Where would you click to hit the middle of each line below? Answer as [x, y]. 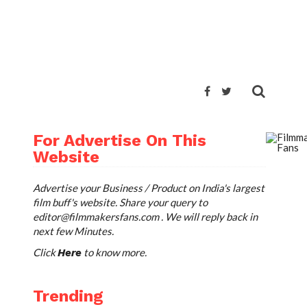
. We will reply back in [208, 217]
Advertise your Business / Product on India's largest [149, 188]
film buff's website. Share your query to [120, 202]
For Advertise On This [120, 140]
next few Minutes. [73, 231]
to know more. [114, 252]
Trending [68, 296]
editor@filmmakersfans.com [96, 217]
